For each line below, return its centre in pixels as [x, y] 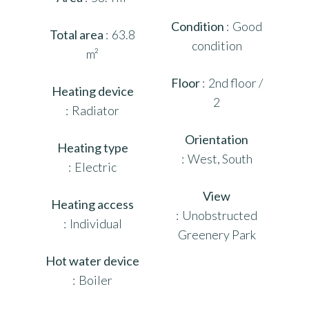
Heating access [92, 204]
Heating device [92, 91]
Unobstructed [220, 215]
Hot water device [92, 260]
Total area [78, 34]
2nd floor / [235, 82]
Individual [96, 223]
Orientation [217, 139]
